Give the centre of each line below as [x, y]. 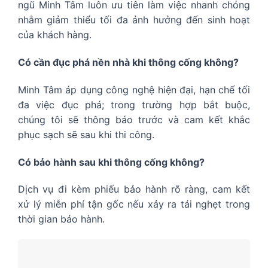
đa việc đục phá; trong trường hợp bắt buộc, [134, 104]
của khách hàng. [55, 35]
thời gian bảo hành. [61, 219]
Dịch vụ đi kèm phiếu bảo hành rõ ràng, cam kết [134, 189]
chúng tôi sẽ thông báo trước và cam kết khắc [134, 119]
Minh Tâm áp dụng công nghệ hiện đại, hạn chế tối [134, 89]
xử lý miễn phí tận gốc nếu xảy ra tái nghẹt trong [134, 204]
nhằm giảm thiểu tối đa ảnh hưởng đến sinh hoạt [134, 20]
